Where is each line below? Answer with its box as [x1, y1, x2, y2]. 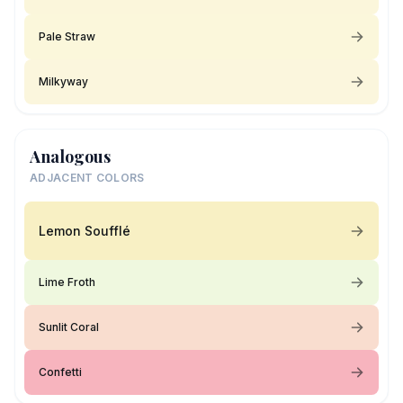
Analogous [30, 146, 111, 167]
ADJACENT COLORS [30, 171, 145, 184]
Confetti [39, 365, 82, 379]
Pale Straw [39, 30, 95, 43]
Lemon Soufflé [39, 222, 130, 238]
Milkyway [39, 75, 88, 88]
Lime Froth [39, 275, 95, 289]
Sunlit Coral [39, 320, 99, 334]
